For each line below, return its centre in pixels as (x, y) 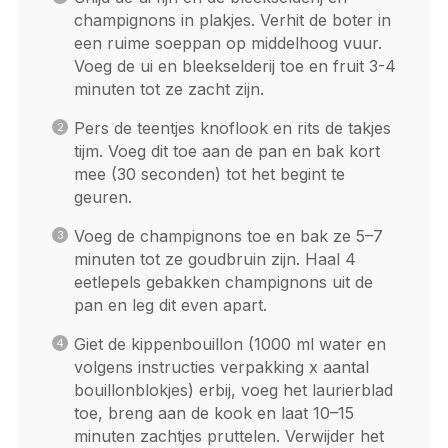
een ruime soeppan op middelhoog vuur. (227, 43)
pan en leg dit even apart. (170, 305)
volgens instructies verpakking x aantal (221, 367)
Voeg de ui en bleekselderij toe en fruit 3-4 (234, 66)
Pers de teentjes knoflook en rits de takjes (232, 128)
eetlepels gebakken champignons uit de (223, 282)
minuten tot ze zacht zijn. (168, 89)
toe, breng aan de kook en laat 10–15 (213, 413)
